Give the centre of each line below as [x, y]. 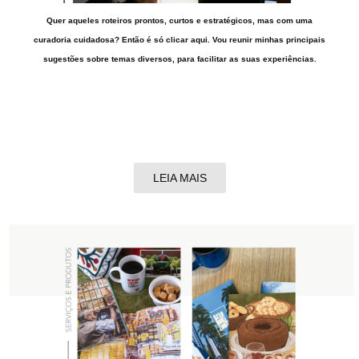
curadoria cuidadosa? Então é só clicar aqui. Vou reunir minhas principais [179, 39]
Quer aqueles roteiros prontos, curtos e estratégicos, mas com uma [179, 20]
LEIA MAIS [179, 177]
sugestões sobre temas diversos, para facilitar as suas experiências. [179, 58]
